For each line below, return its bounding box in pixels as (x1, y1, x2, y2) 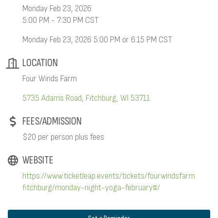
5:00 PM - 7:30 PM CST (22, 15, 99, 25)
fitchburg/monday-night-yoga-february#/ (22, 182, 160, 193)
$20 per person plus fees (22, 132, 104, 142)
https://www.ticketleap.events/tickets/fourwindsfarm (22, 171, 195, 181)
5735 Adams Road (22, 93, 82, 103)
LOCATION (22, 56, 58, 70)
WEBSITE (22, 153, 54, 167)
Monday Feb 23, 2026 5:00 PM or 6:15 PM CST (22, 35, 172, 45)
